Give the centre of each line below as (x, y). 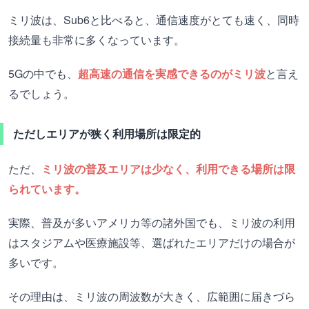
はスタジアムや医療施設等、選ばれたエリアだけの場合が (152, 242)
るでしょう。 (41, 93)
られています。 (47, 189)
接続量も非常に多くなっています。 (97, 40)
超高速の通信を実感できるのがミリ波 (172, 73)
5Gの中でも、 (43, 73)
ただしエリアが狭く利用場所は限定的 (107, 133)
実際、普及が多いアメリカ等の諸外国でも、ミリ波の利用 (152, 222)
